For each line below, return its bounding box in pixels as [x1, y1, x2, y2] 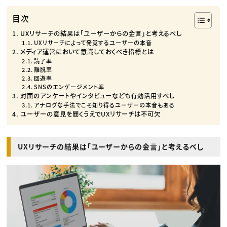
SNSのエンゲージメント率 [34, 82, 105, 91]
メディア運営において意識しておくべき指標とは [20, 47, 154, 56]
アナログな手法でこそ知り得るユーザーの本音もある [34, 100, 175, 109]
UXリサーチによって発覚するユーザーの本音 [34, 38, 153, 47]
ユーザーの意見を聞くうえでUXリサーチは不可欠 [20, 109, 161, 119]
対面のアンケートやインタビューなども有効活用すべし [20, 91, 175, 100]
